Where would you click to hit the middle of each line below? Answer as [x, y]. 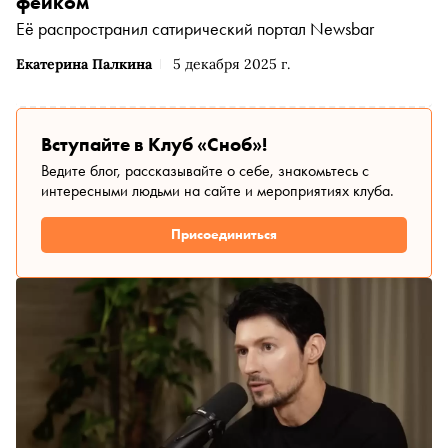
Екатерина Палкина [84, 63]
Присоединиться [224, 234]
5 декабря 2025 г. [231, 63]
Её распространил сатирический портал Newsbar [195, 28]
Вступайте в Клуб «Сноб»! [154, 144]
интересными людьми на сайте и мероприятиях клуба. [217, 190]
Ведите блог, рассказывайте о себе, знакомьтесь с [205, 170]
